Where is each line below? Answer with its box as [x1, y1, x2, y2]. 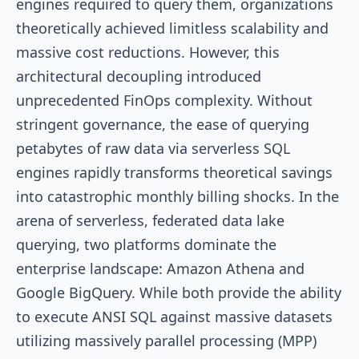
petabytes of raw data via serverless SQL [16, 138, 290, 158]
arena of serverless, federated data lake [16, 210, 284, 230]
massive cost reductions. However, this [16, 42, 280, 62]
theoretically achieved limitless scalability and [16, 18, 329, 38]
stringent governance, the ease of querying [16, 114, 309, 134]
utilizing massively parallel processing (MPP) [16, 330, 317, 350]
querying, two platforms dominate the [16, 234, 276, 254]
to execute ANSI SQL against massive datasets [16, 306, 333, 326]
